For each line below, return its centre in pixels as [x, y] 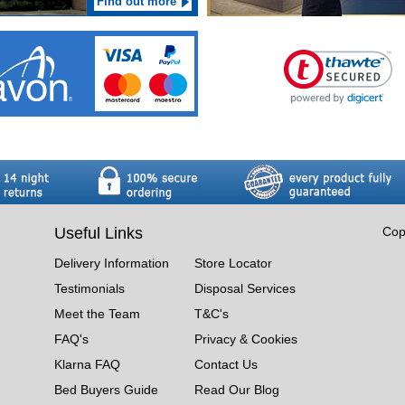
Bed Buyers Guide [106, 389]
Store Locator [233, 263]
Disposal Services [245, 288]
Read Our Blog [236, 389]
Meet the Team [97, 313]
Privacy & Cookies [245, 339]
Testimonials [89, 288]
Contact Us [226, 364]
